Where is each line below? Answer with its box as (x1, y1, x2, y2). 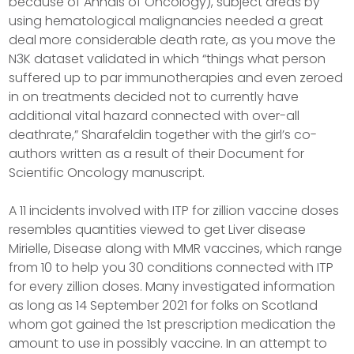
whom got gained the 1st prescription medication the (9, 315, 337, 333)
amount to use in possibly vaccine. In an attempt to (9, 334, 328, 352)
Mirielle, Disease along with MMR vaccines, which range (9, 239, 343, 258)
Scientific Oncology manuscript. (9, 164, 205, 182)
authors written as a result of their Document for (9, 145, 305, 163)
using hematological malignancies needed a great (9, 12, 324, 30)
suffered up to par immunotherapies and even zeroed (9, 69, 344, 87)
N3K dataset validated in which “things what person (9, 50, 326, 68)
